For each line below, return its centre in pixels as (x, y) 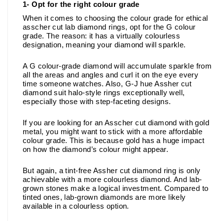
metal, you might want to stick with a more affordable (113, 131)
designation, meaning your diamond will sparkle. (106, 45)
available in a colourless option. (77, 206)
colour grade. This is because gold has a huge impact (114, 140)
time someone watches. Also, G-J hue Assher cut (107, 84)
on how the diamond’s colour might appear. (97, 149)
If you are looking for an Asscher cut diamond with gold (116, 123)
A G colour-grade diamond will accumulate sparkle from (117, 66)
